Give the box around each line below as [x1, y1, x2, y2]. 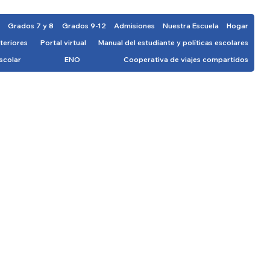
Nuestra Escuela [163, 21, 219, 31]
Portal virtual [40, 38, 86, 48]
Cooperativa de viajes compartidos [124, 55, 249, 64]
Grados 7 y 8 [8, 21, 54, 31]
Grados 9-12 [61, 21, 106, 31]
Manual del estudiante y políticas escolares [98, 38, 249, 48]
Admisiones [113, 21, 155, 31]
